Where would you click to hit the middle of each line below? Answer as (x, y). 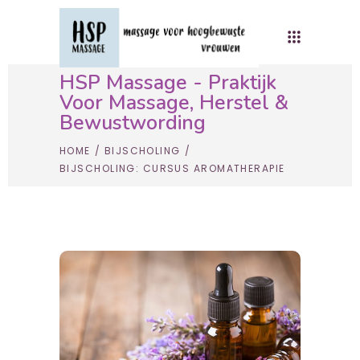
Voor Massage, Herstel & (174, 103)
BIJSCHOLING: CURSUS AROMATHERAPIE (172, 169)
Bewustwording (133, 123)
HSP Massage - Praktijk (168, 83)
